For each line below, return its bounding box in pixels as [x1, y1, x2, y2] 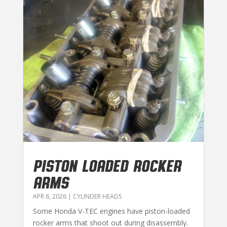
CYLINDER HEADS [72, 192, 122, 201]
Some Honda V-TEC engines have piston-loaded [32, 206, 190, 216]
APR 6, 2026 [32, 192, 66, 201]
